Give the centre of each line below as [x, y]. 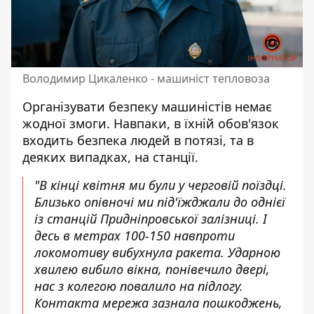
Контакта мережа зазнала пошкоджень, [158, 302]
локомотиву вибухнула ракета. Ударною [157, 252]
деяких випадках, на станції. [110, 157]
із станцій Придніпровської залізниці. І [151, 218]
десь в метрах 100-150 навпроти [135, 235]
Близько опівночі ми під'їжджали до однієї [160, 202]
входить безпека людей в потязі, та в [138, 140]
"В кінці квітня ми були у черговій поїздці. [161, 185]
